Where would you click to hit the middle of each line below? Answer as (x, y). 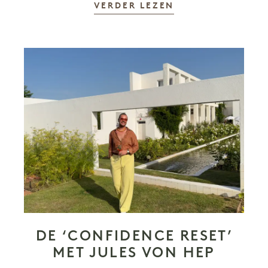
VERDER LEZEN (134, 6)
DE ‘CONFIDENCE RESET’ (134, 235)
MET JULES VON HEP (134, 252)
